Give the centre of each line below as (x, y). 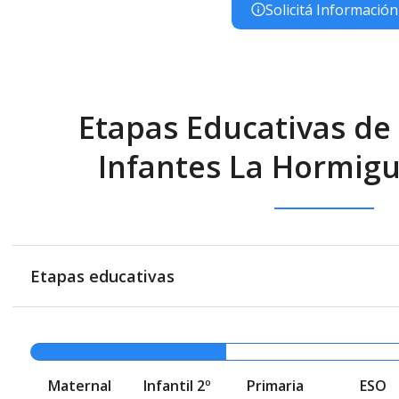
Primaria (275, 385)
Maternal (79, 385)
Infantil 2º (177, 385)
